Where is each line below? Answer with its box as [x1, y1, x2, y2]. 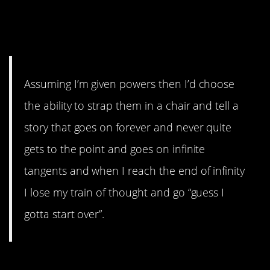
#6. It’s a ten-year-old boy [9, 7, 223, 34]
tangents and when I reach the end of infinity [24, 163, 245, 178]
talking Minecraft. [9, 27, 158, 54]
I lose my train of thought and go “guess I [24, 185, 225, 200]
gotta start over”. [24, 207, 105, 222]
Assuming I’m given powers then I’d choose [24, 77, 235, 92]
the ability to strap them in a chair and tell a [24, 98, 239, 113]
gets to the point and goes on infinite [24, 142, 206, 157]
